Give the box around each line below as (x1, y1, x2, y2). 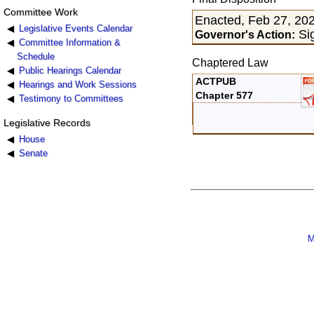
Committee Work (3, 6, 78, 18)
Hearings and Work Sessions (18, 78, 137, 90)
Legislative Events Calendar (18, 22, 132, 34)
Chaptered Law (191, 57, 268, 69)
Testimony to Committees (18, 93, 123, 104)
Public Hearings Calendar (18, 64, 121, 76)
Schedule (17, 50, 55, 62)
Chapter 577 (196, 90, 254, 102)
